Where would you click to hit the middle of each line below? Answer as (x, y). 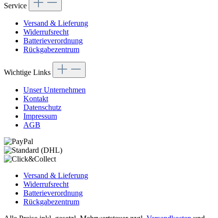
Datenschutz (42, 108)
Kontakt (36, 99)
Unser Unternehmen (54, 90)
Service (16, 6)
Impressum (40, 116)
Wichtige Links (28, 73)
